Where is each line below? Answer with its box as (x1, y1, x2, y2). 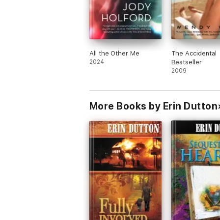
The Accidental (171, 50, 217, 57)
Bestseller (171, 58, 202, 66)
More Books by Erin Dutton (89, 100, 218, 112)
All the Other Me (89, 50, 139, 57)
